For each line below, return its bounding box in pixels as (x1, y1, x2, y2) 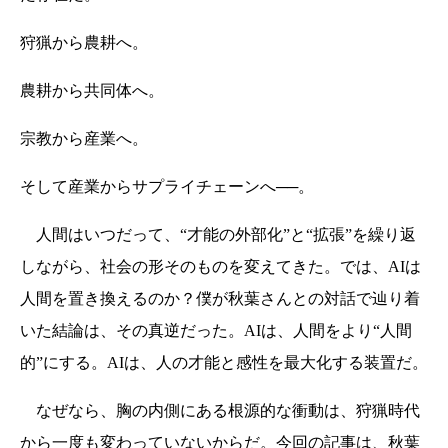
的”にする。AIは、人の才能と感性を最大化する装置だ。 (20, 354, 428, 372)
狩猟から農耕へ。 (20, 34, 148, 52)
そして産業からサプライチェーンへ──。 (20, 178, 314, 196)
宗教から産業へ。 (20, 130, 148, 148)
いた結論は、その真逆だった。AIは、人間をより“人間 (20, 322, 412, 340)
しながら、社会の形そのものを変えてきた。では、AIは (20, 258, 421, 276)
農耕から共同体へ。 (20, 82, 164, 100)
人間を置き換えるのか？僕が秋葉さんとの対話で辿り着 (20, 290, 420, 308)
